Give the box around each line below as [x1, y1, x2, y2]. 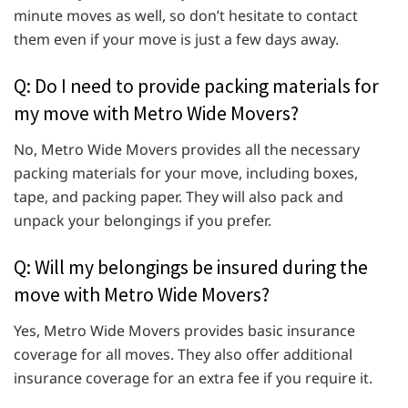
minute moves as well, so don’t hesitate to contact [14, 5, 358, 26]
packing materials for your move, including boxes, [14, 162, 358, 183]
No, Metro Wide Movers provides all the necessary [14, 138, 360, 159]
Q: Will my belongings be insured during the [14, 254, 368, 280]
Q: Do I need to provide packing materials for [14, 74, 379, 99]
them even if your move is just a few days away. [14, 29, 339, 50]
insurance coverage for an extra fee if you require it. [14, 367, 372, 388]
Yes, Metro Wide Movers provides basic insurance [14, 320, 355, 341]
